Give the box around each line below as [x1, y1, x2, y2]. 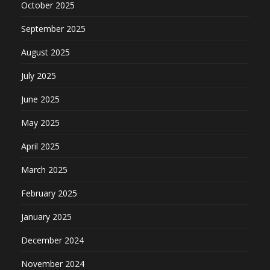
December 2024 [21, 234, 84, 246]
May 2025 [21, 116, 60, 128]
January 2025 [21, 210, 72, 222]
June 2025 [21, 93, 60, 105]
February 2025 [21, 187, 77, 199]
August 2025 [21, 46, 70, 58]
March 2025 [21, 163, 67, 175]
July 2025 [21, 69, 56, 81]
